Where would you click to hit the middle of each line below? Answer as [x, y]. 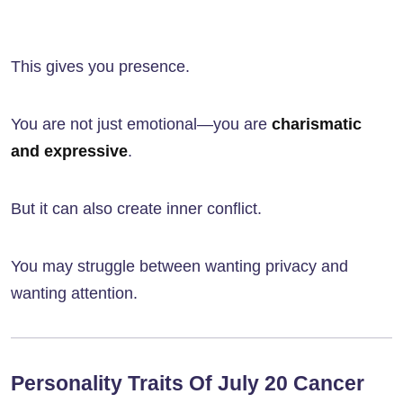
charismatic [317, 125]
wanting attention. [74, 294]
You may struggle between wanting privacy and [179, 267]
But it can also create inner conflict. [136, 209]
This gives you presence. [100, 67]
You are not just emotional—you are [141, 125]
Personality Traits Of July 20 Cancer [188, 384]
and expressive [69, 152]
